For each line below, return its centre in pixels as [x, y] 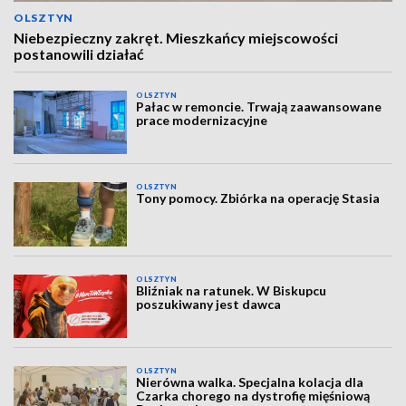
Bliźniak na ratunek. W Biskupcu [232, 290]
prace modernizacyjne [202, 120]
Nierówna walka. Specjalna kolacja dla [250, 382]
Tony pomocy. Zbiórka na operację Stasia [258, 198]
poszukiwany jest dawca [209, 304]
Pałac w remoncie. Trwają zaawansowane [259, 106]
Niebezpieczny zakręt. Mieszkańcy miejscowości [176, 38]
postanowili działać [79, 54]
